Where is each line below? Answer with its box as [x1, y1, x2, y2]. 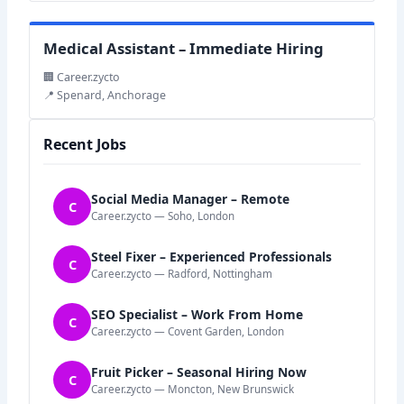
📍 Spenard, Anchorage [43, 87, 167, 104]
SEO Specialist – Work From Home [91, 305, 304, 323]
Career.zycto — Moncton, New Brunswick [91, 381, 295, 396]
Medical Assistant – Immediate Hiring [43, 38, 325, 60]
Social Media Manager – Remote [91, 189, 290, 207]
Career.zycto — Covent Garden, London [91, 324, 285, 338]
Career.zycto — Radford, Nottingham [91, 266, 273, 280]
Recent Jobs [43, 134, 127, 155]
